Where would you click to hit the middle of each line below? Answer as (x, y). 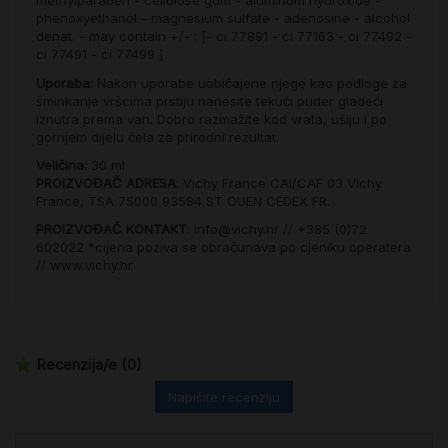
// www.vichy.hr (84, 265)
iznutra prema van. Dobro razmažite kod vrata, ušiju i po (211, 118)
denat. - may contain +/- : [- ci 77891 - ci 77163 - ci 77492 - (223, 36)
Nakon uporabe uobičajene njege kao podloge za (249, 82)
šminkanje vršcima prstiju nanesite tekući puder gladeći (209, 100)
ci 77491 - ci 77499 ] (99, 54)
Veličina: (61, 164)
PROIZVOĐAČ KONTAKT (111, 229)
